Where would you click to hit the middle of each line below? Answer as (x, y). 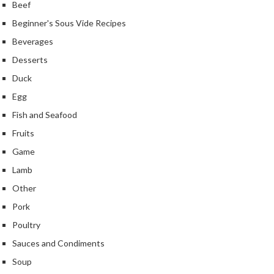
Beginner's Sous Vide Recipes (69, 23)
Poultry (26, 225)
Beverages (33, 42)
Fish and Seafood (45, 115)
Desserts (30, 60)
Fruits (23, 133)
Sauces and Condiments (58, 243)
